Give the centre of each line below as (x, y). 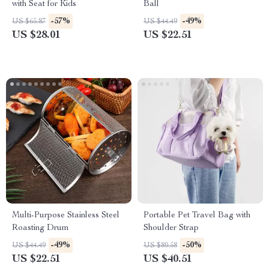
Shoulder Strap (171, 228)
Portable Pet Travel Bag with (197, 216)
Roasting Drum (41, 228)
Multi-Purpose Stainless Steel (66, 216)
